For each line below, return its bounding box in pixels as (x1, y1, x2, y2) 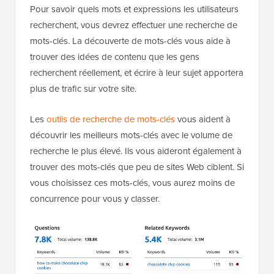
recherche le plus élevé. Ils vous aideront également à (30, 144, 242, 158)
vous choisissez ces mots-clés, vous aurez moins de (30, 176, 235, 190)
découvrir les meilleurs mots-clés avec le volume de (30, 128, 232, 143)
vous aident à (175, 113, 231, 127)
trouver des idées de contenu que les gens (30, 50, 199, 64)
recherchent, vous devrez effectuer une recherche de (30, 18, 237, 32)
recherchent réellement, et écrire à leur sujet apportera (30, 66, 243, 80)
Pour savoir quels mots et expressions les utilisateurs (30, 2, 239, 17)
